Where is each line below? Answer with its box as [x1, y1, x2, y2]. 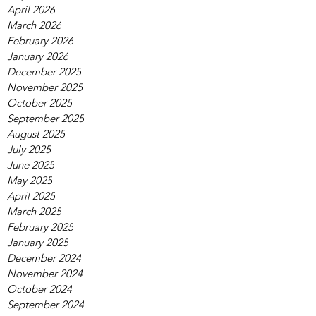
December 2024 [7, 251, 81, 265]
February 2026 [7, 34, 73, 47]
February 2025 [7, 220, 73, 233]
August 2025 [7, 127, 65, 140]
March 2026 [7, 18, 61, 32]
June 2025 [7, 158, 54, 171]
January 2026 [7, 49, 68, 63]
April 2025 [7, 189, 55, 202]
